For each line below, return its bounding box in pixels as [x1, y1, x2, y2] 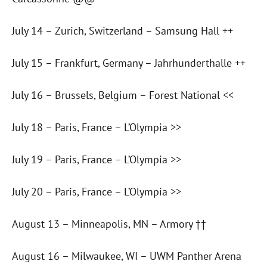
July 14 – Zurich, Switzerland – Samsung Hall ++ [12, 24, 233, 38]
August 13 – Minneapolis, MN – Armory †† [12, 217, 206, 231]
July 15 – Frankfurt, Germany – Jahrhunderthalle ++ [12, 56, 246, 70]
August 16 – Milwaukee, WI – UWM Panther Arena [12, 249, 241, 263]
